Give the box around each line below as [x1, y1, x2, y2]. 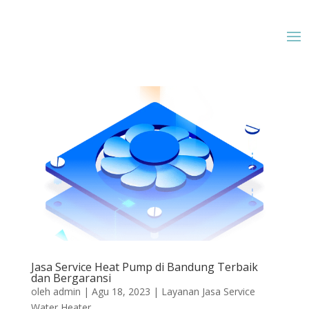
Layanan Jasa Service [161, 284, 255, 298]
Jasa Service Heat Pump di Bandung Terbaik [30, 259, 258, 275]
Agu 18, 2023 [91, 284, 150, 298]
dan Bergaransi [30, 270, 111, 286]
